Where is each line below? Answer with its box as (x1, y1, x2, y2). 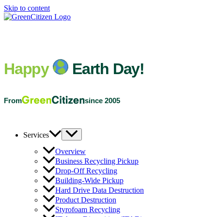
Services (23, 131, 49, 139)
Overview (55, 147, 86, 156)
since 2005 (85, 96, 121, 105)
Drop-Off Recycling (55, 167, 117, 175)
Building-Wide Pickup (55, 176, 124, 185)
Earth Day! (72, 60, 144, 77)
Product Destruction (55, 196, 116, 204)
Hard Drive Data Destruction (55, 186, 144, 195)
